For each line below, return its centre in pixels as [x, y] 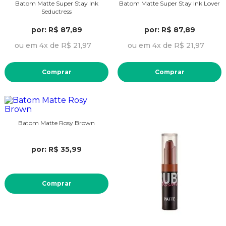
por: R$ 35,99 [56, 149]
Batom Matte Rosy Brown [56, 123]
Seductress [56, 11]
